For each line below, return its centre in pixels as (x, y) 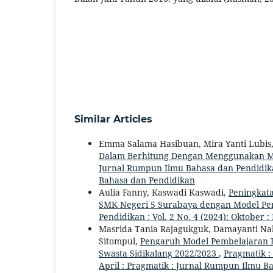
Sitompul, (119, 241)
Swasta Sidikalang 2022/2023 (159, 253)
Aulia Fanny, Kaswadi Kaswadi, (164, 193)
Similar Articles (113, 119)
